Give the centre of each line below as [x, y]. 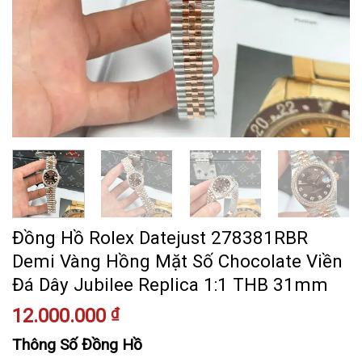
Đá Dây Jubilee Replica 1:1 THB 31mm [170, 285]
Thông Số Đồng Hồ [77, 345]
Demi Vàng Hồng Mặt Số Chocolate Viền [177, 261]
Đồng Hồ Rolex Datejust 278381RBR [160, 238]
